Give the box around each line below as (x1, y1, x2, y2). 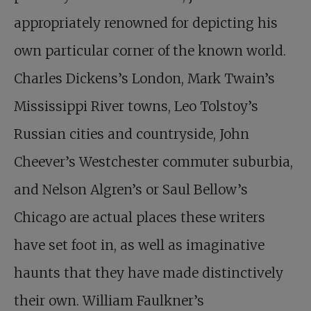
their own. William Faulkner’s (14, 292, 204, 309)
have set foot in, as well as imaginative (14, 237, 264, 253)
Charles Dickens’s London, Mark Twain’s (14, 70, 275, 87)
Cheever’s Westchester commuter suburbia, (14, 153, 293, 170)
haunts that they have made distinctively (14, 264, 283, 281)
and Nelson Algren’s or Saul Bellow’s (14, 181, 248, 198)
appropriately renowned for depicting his (14, 15, 278, 31)
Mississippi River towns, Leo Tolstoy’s (14, 98, 258, 115)
